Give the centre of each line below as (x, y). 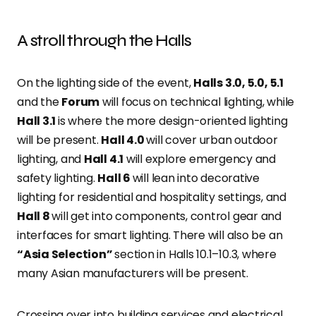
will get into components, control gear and (167, 216)
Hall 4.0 (124, 140)
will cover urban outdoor (212, 140)
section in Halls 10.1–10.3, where (195, 254)
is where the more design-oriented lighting (172, 121)
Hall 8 (35, 216)
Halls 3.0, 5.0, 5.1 (238, 83)
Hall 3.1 (37, 121)
